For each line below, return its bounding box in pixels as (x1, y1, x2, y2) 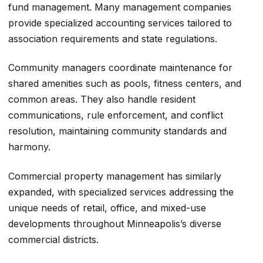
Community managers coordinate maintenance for (8, 62, 232, 74)
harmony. (8, 141, 50, 153)
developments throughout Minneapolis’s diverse (8, 217, 221, 230)
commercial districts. (8, 233, 99, 245)
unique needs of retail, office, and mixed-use (8, 201, 206, 214)
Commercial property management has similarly (8, 170, 221, 182)
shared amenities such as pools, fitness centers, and (8, 77, 241, 90)
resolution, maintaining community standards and (8, 125, 227, 137)
